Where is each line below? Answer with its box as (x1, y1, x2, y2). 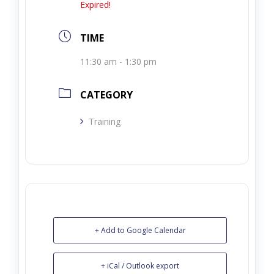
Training (89, 116, 120, 127)
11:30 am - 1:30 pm (80, 56, 157, 67)
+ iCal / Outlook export (101, 261, 179, 271)
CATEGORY (80, 88, 133, 102)
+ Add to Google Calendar (94, 225, 186, 235)
